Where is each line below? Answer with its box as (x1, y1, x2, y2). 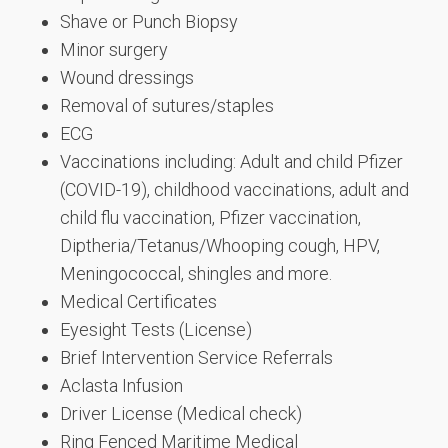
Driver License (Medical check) (60, 403, 302, 424)
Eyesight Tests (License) (60, 319, 252, 340)
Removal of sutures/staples (60, 95, 274, 116)
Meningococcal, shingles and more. (60, 263, 332, 284)
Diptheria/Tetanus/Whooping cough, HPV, (60, 235, 380, 256)
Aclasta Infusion (60, 375, 183, 396)
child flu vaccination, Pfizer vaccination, (60, 207, 361, 228)
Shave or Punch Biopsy (60, 11, 238, 32)
